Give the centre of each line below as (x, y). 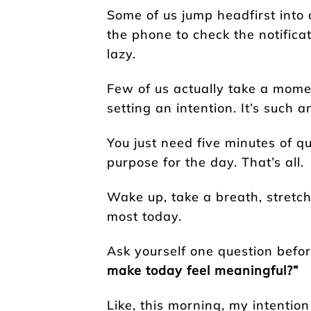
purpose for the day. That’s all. (205, 162)
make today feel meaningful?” (203, 270)
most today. (144, 216)
